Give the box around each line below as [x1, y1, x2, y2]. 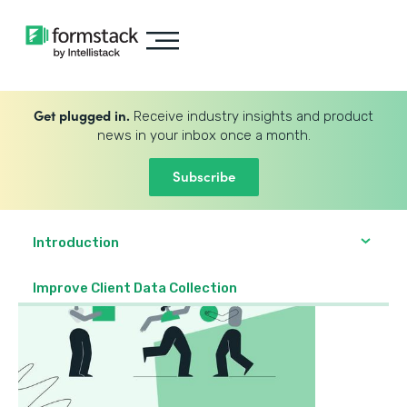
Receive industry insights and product [130, 108, 373, 124]
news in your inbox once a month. [96, 127, 311, 144]
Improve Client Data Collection [33, 280, 240, 296]
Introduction [33, 234, 119, 251]
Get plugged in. [34, 105, 130, 124]
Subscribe [172, 166, 235, 185]
